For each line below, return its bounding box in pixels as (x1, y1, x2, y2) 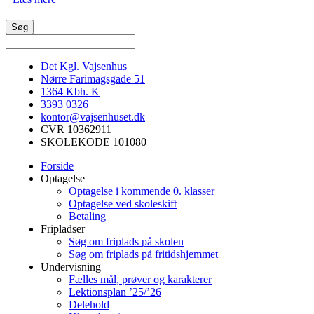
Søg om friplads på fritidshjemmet (69, 247, 218, 260)
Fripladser (41, 222, 85, 235)
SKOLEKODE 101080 (41, 135, 146, 148)
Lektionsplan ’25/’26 (69, 285, 161, 298)
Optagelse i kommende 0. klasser (69, 184, 214, 197)
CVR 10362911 (41, 123, 111, 135)
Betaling (69, 210, 106, 222)
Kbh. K (66, 85, 100, 97)
